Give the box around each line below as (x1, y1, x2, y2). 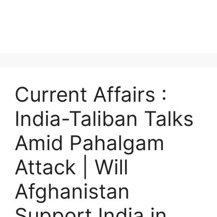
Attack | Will (15, 155, 128, 179)
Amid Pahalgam (15, 130, 165, 155)
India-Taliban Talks (15, 106, 194, 131)
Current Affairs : (15, 82, 167, 107)
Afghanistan (15, 179, 130, 203)
